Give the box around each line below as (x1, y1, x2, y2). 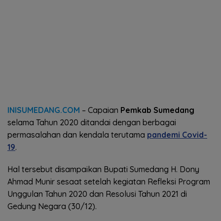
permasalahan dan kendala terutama (7, 129, 147, 140)
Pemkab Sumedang (120, 105, 194, 115)
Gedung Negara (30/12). (7, 201, 97, 211)
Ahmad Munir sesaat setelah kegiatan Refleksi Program (7, 176, 210, 186)
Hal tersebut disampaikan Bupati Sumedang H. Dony (7, 164, 199, 174)
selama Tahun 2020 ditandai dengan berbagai (7, 117, 176, 127)
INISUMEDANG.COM (7, 105, 80, 115)
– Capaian (80, 105, 120, 115)
